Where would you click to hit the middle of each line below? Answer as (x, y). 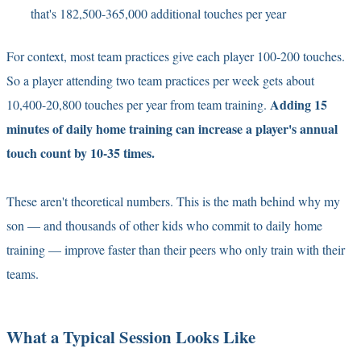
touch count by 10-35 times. (81, 152)
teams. (23, 273)
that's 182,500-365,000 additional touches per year (158, 13)
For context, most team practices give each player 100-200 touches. (176, 56)
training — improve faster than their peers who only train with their (176, 249)
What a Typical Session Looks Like (131, 336)
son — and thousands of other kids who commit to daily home (164, 225)
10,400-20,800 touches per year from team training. (138, 104)
